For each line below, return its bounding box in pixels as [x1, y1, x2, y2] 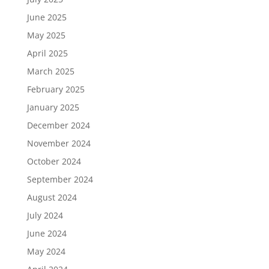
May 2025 [26, 29, 65, 41]
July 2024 [26, 210, 63, 221]
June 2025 [26, 11, 67, 23]
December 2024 [26, 119, 90, 131]
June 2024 [26, 228, 67, 239]
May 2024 [26, 246, 65, 257]
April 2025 [26, 47, 68, 59]
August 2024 [26, 192, 77, 203]
